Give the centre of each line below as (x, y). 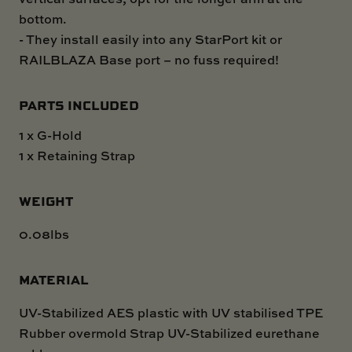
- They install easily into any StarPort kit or (150, 39)
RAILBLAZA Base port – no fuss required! (149, 59)
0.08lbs (44, 234)
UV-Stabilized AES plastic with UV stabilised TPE (171, 312)
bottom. (43, 18)
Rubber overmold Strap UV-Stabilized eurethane (169, 333)
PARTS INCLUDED (79, 104)
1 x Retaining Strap (77, 155)
